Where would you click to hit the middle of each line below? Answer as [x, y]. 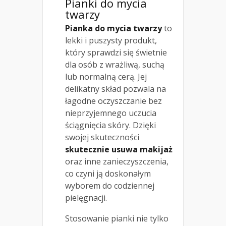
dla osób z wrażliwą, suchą [115, 64]
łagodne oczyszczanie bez [114, 101]
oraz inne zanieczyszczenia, [117, 161]
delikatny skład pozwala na [116, 89]
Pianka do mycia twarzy [114, 28]
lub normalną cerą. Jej [106, 76]
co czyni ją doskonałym [108, 173]
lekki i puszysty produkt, [111, 40]
